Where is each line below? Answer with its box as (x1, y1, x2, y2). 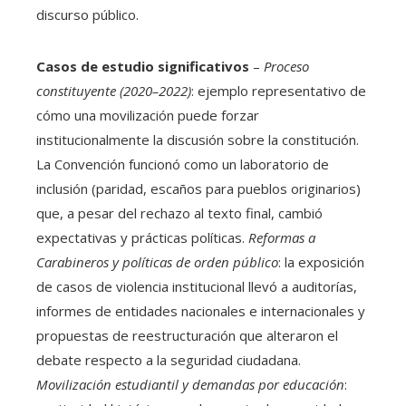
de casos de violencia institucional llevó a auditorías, (36, 277, 357, 296)
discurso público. (36, 5, 139, 24)
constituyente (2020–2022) (36, 82, 191, 101)
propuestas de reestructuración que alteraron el (36, 326, 338, 345)
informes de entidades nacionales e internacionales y (36, 302, 365, 321)
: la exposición (278, 253, 364, 272)
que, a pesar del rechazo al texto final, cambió (36, 204, 323, 223)
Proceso (264, 57, 309, 76)
